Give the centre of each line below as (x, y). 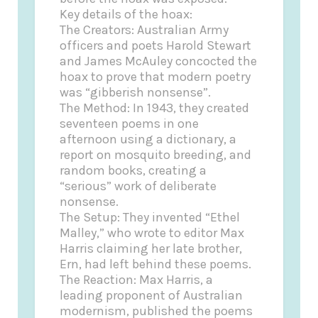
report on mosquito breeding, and (156, 154)
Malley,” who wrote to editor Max (152, 232)
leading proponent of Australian (152, 295)
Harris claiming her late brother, (151, 248)
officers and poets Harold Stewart (156, 45)
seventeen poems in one (130, 123)
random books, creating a (133, 170)
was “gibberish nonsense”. (136, 92)
